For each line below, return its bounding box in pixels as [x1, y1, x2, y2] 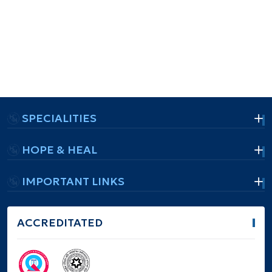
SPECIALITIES [22, 111, 97, 126]
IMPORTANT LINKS [22, 174, 124, 189]
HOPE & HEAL [22, 143, 97, 157]
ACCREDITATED [17, 216, 103, 230]
